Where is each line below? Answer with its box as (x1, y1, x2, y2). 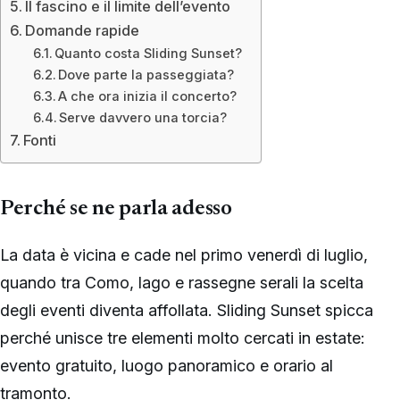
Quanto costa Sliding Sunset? (54, 46, 243, 62)
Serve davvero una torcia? (59, 110, 228, 127)
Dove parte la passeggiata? (58, 67, 235, 84)
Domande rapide (25, 21, 140, 40)
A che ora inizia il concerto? (58, 88, 237, 105)
